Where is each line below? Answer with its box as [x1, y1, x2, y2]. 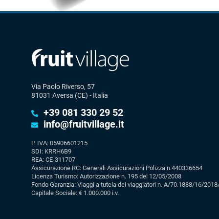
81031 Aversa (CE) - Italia [31, 91, 108, 99]
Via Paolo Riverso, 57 [31, 83, 95, 90]
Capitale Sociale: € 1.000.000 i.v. [31, 189, 119, 197]
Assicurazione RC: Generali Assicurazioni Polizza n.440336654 [31, 164, 202, 172]
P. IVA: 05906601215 [31, 139, 88, 147]
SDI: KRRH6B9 [31, 148, 71, 155]
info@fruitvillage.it [44, 118, 124, 130]
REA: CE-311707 [31, 156, 75, 163]
